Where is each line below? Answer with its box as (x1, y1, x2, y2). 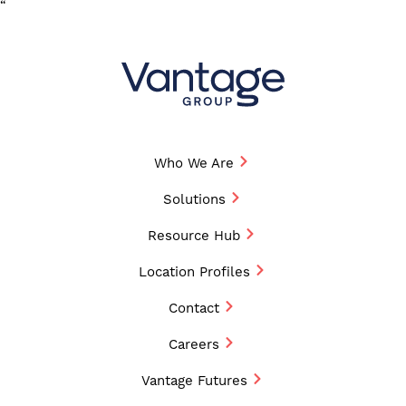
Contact (169, 299, 220, 317)
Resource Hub (148, 227, 241, 245)
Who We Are (154, 154, 235, 172)
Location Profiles (138, 263, 250, 281)
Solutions (162, 190, 226, 208)
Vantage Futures (140, 372, 247, 390)
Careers (169, 335, 220, 353)
